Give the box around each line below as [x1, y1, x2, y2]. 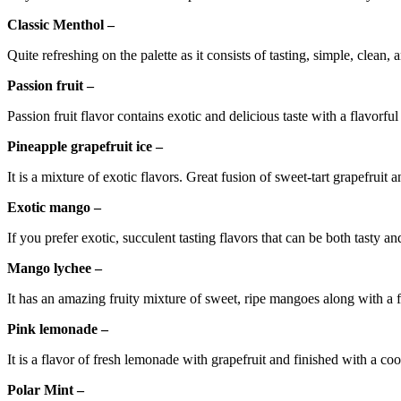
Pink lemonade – [7, 321, 108, 337]
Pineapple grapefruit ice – [7, 139, 163, 155]
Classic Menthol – [7, 17, 115, 33]
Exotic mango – [7, 200, 101, 216]
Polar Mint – [7, 382, 84, 398]
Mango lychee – [7, 260, 102, 277]
